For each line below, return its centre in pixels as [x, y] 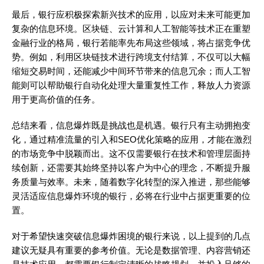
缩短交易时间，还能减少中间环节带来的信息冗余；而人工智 [131, 71]
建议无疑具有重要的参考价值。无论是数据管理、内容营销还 [131, 250]
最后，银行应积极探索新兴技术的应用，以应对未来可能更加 [131, 15]
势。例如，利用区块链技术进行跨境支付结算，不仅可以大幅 [131, 57]
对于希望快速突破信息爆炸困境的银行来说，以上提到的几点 [131, 236]
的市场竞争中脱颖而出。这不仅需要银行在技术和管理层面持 [131, 154]
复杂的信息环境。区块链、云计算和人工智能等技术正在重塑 [131, 29]
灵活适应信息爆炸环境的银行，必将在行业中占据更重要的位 [131, 196]
